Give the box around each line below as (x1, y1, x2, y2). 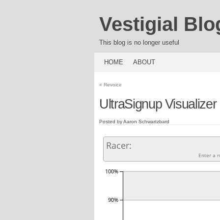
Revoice (102, 82, 122, 87)
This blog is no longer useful (99, 38, 179, 46)
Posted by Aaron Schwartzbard (99, 118, 169, 124)
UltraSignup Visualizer (99, 97, 217, 111)
